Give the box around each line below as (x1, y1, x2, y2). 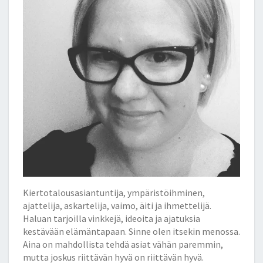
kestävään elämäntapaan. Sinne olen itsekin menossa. (23, 225, 240, 237)
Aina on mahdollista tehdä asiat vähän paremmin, (23, 238, 223, 250)
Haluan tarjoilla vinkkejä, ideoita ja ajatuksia (23, 212, 200, 224)
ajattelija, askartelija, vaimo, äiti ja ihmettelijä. (23, 199, 211, 211)
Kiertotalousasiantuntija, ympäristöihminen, (23, 186, 205, 198)
